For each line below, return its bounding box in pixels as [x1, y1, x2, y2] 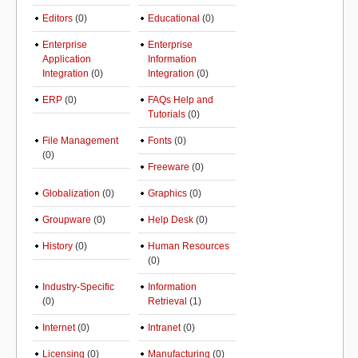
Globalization [42, 188, 100, 199]
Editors [42, 13, 73, 24]
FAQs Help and [148, 94, 213, 105]
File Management [42, 135, 118, 146]
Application [42, 54, 91, 65]
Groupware [42, 214, 91, 225]
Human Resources [148, 241, 229, 252]
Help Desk [148, 214, 193, 225]
